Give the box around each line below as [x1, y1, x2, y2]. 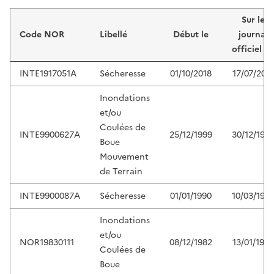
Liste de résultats [9, 6, 120, 26]
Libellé [100, 28, 127, 42]
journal [239, 28, 268, 42]
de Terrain [100, 165, 143, 179]
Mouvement [100, 150, 149, 164]
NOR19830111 [20, 236, 74, 250]
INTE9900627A [20, 128, 80, 142]
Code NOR [20, 28, 64, 42]
